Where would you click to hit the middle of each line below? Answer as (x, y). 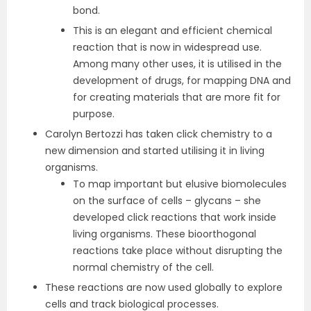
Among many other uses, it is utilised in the (177, 64)
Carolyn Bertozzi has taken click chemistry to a (159, 134)
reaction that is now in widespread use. (167, 48)
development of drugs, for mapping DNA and (182, 81)
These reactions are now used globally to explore (164, 288)
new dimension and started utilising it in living (155, 151)
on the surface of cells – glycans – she (167, 201)
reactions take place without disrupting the (178, 251)
